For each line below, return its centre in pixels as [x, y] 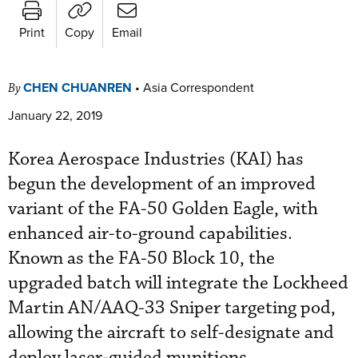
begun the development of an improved [162, 184]
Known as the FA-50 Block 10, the [141, 258]
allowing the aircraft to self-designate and [171, 332]
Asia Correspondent [199, 87]
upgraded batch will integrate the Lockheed [178, 283]
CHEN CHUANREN [78, 87]
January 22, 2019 [55, 115]
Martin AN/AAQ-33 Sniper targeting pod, [172, 308]
